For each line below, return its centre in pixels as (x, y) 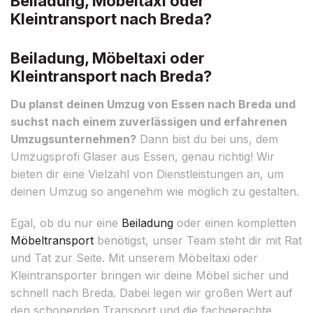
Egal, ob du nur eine (66, 223)
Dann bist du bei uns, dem (207, 139)
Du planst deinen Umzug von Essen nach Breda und (153, 104)
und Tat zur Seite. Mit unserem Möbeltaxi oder (134, 257)
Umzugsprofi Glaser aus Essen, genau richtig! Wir (143, 156)
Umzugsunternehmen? (73, 139)
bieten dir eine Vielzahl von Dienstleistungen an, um (147, 174)
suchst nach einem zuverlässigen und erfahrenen (149, 121)
